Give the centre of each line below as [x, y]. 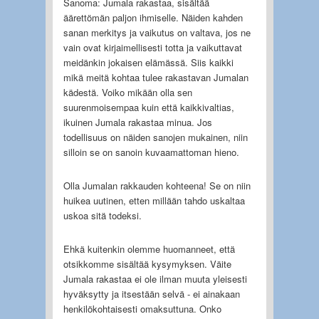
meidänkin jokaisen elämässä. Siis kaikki [148, 62]
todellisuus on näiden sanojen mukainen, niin [155, 137]
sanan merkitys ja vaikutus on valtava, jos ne [157, 32]
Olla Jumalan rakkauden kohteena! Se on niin [157, 185]
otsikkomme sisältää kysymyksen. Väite [147, 263]
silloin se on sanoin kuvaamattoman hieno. [151, 152]
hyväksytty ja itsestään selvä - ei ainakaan [151, 293]
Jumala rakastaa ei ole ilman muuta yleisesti [155, 278]
